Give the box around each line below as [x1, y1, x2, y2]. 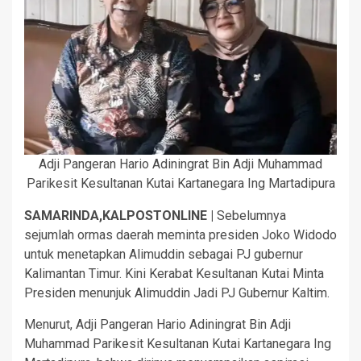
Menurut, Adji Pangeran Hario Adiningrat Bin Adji [24, 317, 291, 333]
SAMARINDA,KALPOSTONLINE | [24, 208, 214, 224]
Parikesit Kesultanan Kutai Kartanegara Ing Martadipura [26, 176, 335, 192]
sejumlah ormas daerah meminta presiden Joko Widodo [24, 227, 337, 243]
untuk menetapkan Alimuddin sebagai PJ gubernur [24, 247, 303, 263]
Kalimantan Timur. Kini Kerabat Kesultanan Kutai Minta [24, 266, 324, 282]
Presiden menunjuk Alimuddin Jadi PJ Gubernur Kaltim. [24, 285, 330, 301]
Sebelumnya [214, 208, 286, 224]
